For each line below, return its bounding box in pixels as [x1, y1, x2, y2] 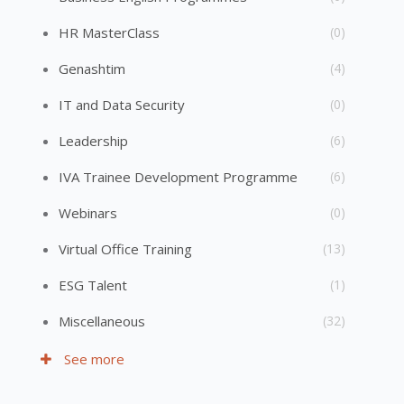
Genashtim [59, 60, 125, 78]
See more [60, 350, 124, 368]
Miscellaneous [59, 312, 145, 330]
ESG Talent [59, 276, 127, 294]
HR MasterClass [59, 23, 160, 41]
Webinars [59, 204, 117, 222]
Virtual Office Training [59, 240, 192, 258]
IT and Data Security [59, 96, 185, 114]
